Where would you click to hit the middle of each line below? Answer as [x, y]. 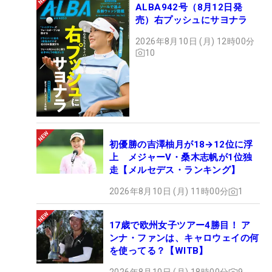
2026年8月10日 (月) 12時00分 [195, 41]
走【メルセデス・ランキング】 [175, 170]
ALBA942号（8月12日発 [189, 7]
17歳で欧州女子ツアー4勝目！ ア [180, 226]
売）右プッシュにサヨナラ [192, 20]
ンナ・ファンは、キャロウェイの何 [184, 238]
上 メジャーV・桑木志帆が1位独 [181, 158]
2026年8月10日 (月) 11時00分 [169, 192]
